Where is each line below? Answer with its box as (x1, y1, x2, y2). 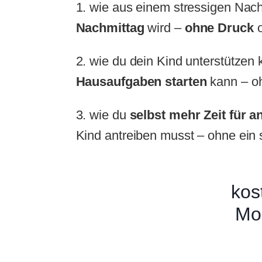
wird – (144, 20, 185, 35)
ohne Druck (184, 20, 254, 35)
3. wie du (75, 107, 130, 122)
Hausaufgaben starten (75, 74, 211, 89)
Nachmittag (75, 20, 144, 35)
